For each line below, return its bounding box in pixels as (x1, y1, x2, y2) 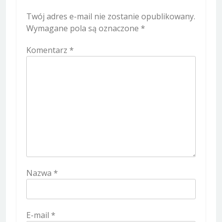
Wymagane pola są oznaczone (26, 23, 141, 34)
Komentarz (26, 45, 69, 56)
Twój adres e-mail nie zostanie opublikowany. (26, 11, 195, 22)
